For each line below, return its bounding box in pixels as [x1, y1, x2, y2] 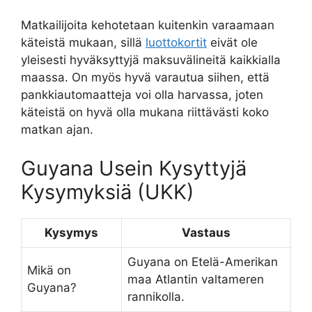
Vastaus [182, 225, 231, 240]
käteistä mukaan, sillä [21, 36, 146, 50]
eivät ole [207, 36, 258, 50]
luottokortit [146, 36, 207, 50]
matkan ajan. [21, 123, 93, 137]
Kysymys [45, 225, 98, 240]
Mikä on [27, 263, 71, 277]
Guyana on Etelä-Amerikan [127, 254, 278, 269]
